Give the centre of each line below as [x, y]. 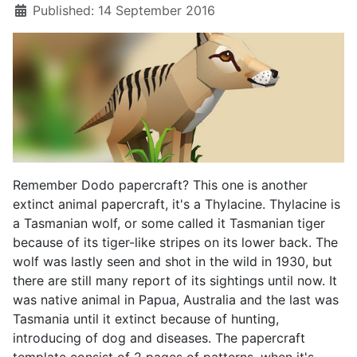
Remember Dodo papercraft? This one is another [160, 185]
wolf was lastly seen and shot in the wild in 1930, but [173, 262]
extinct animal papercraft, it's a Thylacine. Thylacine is [177, 204]
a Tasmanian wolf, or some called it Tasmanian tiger [169, 224]
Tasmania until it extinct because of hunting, [146, 319]
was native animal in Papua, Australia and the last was [176, 300]
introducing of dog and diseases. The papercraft [159, 338]
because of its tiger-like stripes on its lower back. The [175, 243]
